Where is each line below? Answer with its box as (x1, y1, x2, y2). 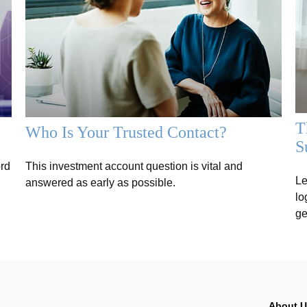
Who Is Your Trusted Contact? (25, 123, 228, 142)
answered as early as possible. (25, 177, 176, 189)
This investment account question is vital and (25, 160, 243, 173)
